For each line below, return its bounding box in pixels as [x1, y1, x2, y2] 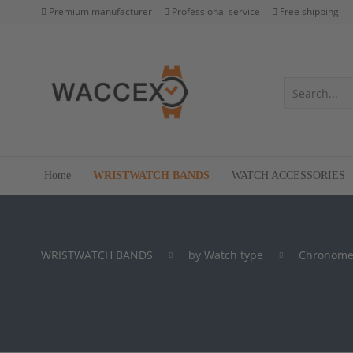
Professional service [172, 5, 260, 19]
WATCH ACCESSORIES [232, 169, 345, 181]
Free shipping [280, 5, 339, 19]
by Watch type [188, 247, 263, 262]
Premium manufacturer [49, 5, 152, 19]
